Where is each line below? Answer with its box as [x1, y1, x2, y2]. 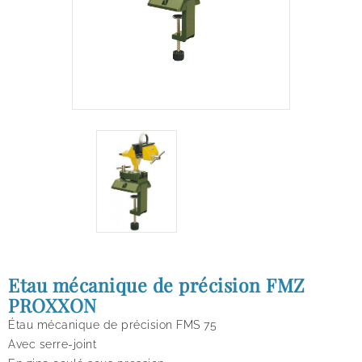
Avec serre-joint [8, 337, 96, 351]
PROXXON [8, 292, 97, 318]
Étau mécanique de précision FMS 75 [8, 318, 217, 331]
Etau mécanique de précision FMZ [8, 271, 305, 297]
